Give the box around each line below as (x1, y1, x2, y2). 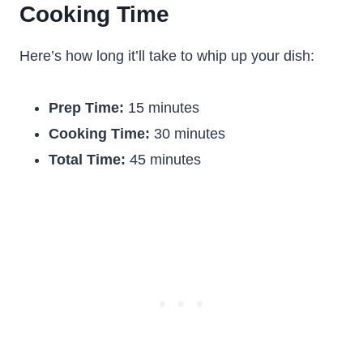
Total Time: (49, 152, 126, 168)
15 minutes (124, 100, 199, 116)
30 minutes (150, 126, 225, 142)
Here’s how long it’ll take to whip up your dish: (19, 48, 314, 64)
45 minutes (126, 152, 201, 168)
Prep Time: (49, 100, 124, 116)
